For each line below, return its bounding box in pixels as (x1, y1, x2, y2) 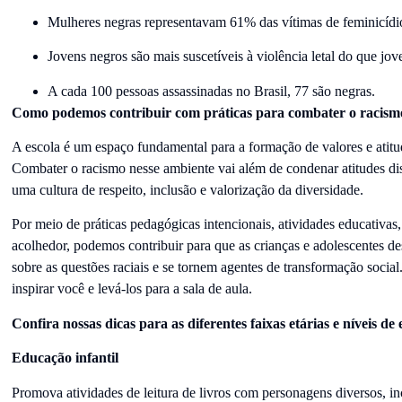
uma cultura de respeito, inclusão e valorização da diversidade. (11, 181, 367, 197)
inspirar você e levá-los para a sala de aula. (11, 281, 256, 297)
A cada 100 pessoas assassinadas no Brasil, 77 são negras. (47, 83, 375, 99)
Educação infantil (11, 350, 118, 366)
